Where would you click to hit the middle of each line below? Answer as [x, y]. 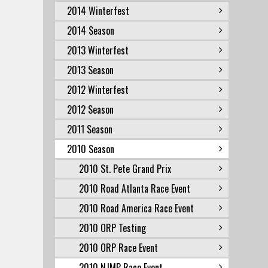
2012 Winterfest [98, 90]
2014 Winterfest [98, 11]
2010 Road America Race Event [136, 208]
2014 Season [91, 31]
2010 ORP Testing [112, 228]
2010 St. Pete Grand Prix [125, 169]
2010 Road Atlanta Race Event [135, 188]
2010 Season [91, 149]
